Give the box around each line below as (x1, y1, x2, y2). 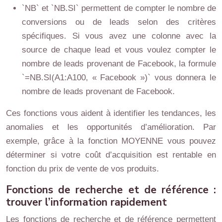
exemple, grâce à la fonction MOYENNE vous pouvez (6, 136, 216, 146)
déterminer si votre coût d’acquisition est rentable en (6, 150, 216, 160)
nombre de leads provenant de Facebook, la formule (22, 59, 216, 68)
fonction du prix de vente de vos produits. (6, 164, 159, 173)
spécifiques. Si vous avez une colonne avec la (22, 31, 216, 41)
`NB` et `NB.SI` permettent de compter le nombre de (22, 3, 216, 13)
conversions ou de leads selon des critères (22, 17, 216, 27)
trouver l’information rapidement (6, 195, 167, 209)
